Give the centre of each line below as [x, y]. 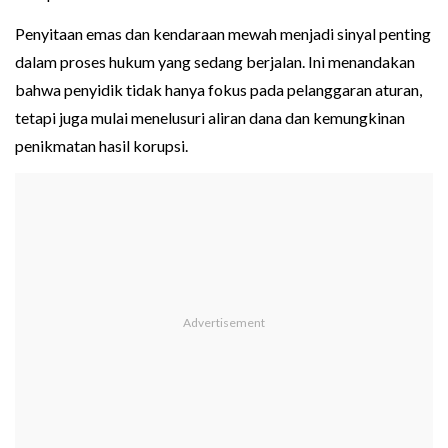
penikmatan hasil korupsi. [101, 146]
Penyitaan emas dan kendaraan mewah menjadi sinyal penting [223, 34]
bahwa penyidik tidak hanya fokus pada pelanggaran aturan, [218, 90]
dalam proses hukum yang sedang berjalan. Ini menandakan [215, 62]
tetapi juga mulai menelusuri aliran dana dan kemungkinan [210, 118]
